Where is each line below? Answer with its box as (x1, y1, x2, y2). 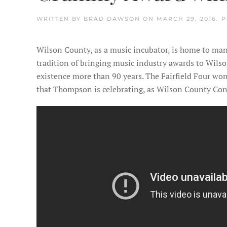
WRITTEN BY (36, 15, 84, 22)
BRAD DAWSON (84, 15, 140, 22)
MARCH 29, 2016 (157, 15, 216, 22)
